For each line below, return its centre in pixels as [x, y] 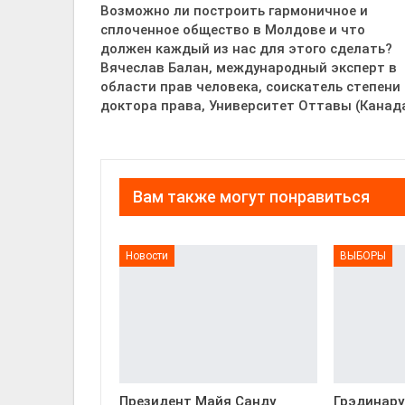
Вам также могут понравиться [251, 197]
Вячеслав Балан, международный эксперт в [249, 68]
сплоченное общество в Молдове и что [233, 30]
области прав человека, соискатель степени [250, 87]
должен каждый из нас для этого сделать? [246, 49]
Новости [147, 255]
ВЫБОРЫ [363, 255]
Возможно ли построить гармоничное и [234, 11]
